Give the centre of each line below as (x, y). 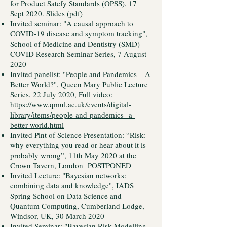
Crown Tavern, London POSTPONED (71, 165)
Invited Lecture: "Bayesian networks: (68, 175)
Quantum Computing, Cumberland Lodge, (77, 206)
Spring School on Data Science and (66, 196)
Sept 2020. (27, 13)
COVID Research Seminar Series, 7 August (78, 54)
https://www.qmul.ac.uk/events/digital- (71, 104)
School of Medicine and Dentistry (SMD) (75, 44)
